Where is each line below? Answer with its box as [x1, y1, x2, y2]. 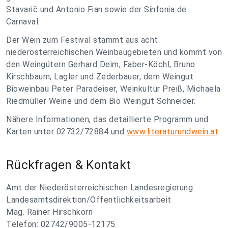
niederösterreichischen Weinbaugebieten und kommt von [6, 47, 222, 57]
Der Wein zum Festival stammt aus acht [6, 35, 158, 45]
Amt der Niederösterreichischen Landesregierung [6, 183, 193, 192]
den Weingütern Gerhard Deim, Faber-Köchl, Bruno [6, 60, 195, 69]
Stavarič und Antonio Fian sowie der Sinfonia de [6, 5, 187, 14]
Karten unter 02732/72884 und [6, 127, 127, 136]
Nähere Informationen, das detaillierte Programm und [6, 115, 209, 124]
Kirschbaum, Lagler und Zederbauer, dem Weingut [6, 72, 193, 81]
